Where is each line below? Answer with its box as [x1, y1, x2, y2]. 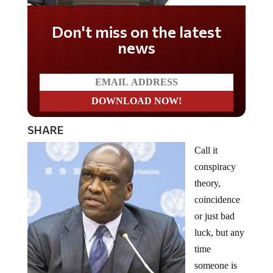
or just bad [194, 210, 235, 221]
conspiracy [194, 161, 236, 172]
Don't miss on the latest [85, 29, 188, 41]
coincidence [194, 194, 240, 205]
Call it [194, 144, 218, 155]
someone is [194, 260, 237, 271]
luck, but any [194, 227, 244, 238]
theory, [194, 177, 221, 188]
